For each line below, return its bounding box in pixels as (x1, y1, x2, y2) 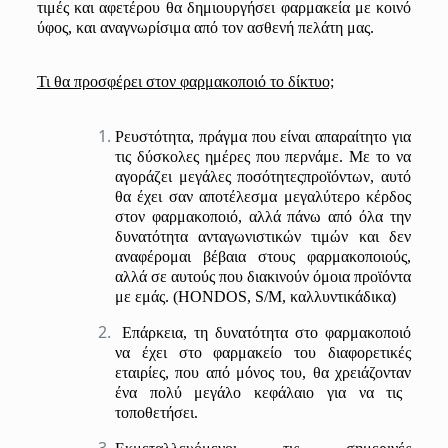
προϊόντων (303, 168, 371, 185)
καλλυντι (289, 288, 347, 305)
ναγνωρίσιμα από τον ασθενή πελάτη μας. (107, 19, 374, 36)
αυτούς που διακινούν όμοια (170, 268, 355, 285)
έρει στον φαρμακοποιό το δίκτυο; (115, 73, 334, 90)
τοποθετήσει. (114, 404, 198, 421)
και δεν (348, 228, 412, 245)
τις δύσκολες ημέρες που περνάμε (114, 148, 340, 165)
